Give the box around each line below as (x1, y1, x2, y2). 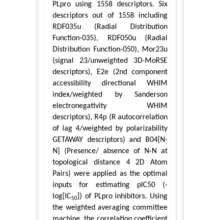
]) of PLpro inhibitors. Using (77, 192, 167, 201)
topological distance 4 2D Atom (53, 159, 167, 167)
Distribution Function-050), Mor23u (53, 46, 167, 54)
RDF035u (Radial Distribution (53, 23, 167, 31)
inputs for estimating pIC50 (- (53, 181, 167, 190)
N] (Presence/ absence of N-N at (53, 147, 167, 156)
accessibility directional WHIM (53, 80, 167, 88)
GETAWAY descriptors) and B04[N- (53, 136, 167, 144)
